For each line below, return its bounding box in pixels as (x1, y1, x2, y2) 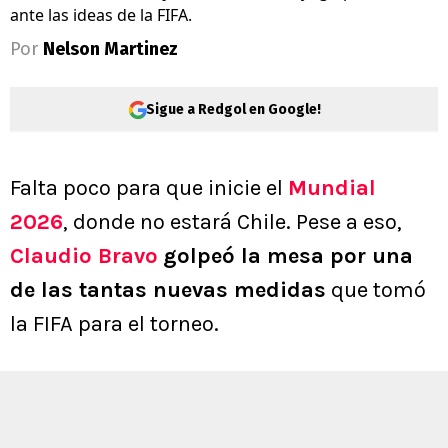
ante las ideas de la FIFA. (10, 4, 192, 27)
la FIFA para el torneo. (10, 311, 219, 338)
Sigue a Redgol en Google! (145, 100, 321, 118)
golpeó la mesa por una (163, 243, 413, 270)
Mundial (288, 175, 376, 202)
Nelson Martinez (43, 38, 178, 61)
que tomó (326, 277, 426, 304)
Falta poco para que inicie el (10, 175, 288, 202)
